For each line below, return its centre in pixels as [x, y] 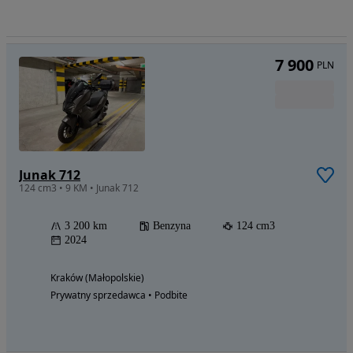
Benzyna [172, 226]
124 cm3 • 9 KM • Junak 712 [79, 188]
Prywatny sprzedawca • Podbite [119, 295]
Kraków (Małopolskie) [97, 278]
